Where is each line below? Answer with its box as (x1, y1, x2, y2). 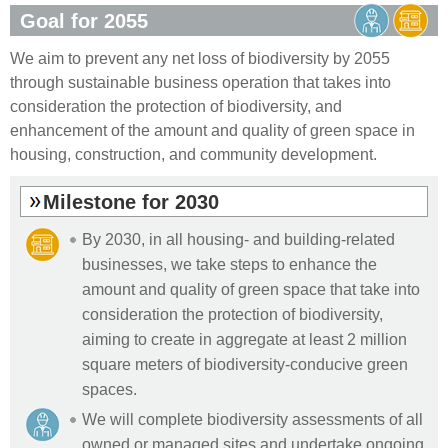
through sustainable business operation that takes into (10, 72, 391, 91)
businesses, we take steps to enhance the (82, 254, 377, 273)
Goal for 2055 (20, 9, 148, 32)
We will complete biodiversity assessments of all (82, 409, 423, 428)
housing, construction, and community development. (10, 144, 377, 163)
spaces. (82, 379, 137, 398)
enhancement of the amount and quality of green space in (10, 120, 415, 139)
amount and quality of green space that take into (82, 279, 420, 298)
